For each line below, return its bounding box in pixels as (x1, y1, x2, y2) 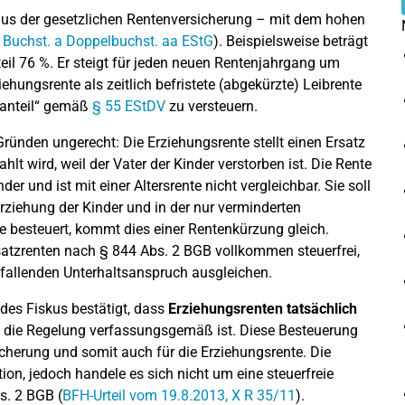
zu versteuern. (165, 97, 258, 115)
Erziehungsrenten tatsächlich (168, 299, 357, 317)
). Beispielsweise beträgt (213, 32, 368, 50)
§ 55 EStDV (92, 97, 165, 115)
